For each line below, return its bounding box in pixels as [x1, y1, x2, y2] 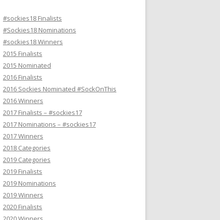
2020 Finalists [3, 202, 42, 211]
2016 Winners [3, 96, 43, 105]
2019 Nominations [3, 179, 56, 188]
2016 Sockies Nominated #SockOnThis [3, 84, 116, 93]
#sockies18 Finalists [3, 14, 62, 23]
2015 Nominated [3, 61, 51, 70]
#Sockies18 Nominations [3, 26, 76, 34]
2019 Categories [3, 155, 51, 164]
